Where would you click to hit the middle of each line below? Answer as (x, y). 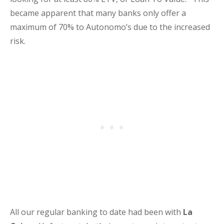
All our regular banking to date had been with (95, 212)
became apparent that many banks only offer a (98, 13)
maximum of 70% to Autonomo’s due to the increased (110, 27)
